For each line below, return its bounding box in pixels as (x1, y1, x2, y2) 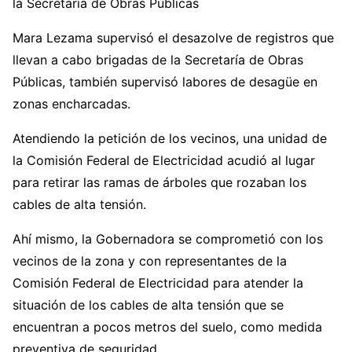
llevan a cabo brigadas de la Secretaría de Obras (13, 51, 303, 68)
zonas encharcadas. (13, 95, 130, 112)
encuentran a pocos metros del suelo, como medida (13, 318, 322, 335)
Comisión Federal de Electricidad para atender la (13, 274, 303, 291)
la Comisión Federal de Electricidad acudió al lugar (13, 152, 315, 168)
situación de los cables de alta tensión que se (13, 296, 284, 313)
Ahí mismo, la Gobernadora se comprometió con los (13, 230, 323, 247)
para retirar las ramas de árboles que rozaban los (13, 174, 306, 190)
